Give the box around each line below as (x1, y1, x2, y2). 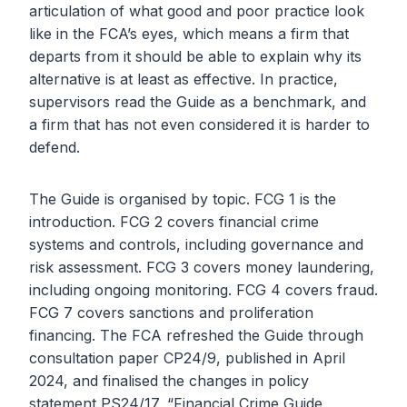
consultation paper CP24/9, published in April (29, 349, 345, 368)
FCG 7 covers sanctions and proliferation (29, 303, 313, 323)
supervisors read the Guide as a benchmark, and (29, 93, 366, 112)
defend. (29, 138, 80, 157)
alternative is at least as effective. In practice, (29, 70, 338, 89)
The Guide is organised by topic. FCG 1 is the (29, 190, 336, 209)
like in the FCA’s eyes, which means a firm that (29, 25, 349, 44)
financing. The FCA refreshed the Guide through (29, 326, 363, 345)
